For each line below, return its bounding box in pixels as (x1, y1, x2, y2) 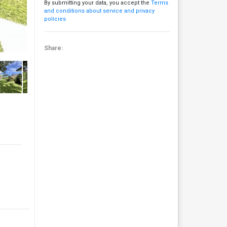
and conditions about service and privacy (44, 7, 155, 14)
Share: (44, 44, 66, 52)
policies (44, 15, 66, 22)
